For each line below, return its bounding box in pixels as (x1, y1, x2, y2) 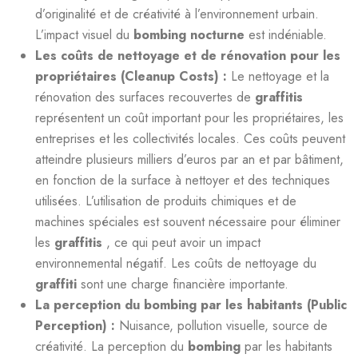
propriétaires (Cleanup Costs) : (35, 67, 231, 86)
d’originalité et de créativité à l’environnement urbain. (35, 5, 319, 23)
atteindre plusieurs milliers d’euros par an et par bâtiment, (35, 150, 344, 169)
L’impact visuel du (35, 26, 133, 44)
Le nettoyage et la (231, 67, 329, 86)
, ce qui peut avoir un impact (106, 233, 261, 252)
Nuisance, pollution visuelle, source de (119, 316, 328, 335)
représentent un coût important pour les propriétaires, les (35, 109, 344, 127)
